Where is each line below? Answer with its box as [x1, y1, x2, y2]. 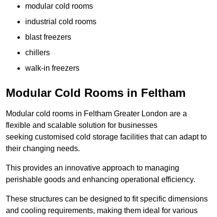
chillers [25, 48, 50, 57]
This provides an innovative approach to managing [6, 164, 179, 172]
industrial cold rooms [25, 17, 96, 26]
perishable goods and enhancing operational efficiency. [6, 175, 195, 184]
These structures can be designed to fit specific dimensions [6, 195, 208, 203]
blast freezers [25, 33, 71, 42]
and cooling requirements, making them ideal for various [6, 206, 198, 215]
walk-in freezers [25, 64, 79, 73]
